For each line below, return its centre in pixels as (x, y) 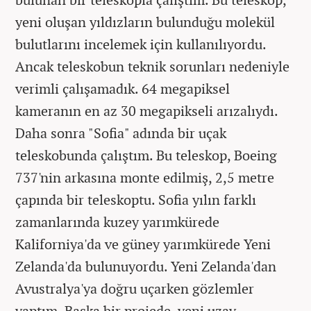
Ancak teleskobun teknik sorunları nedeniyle (152, 66)
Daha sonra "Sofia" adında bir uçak (121, 133)
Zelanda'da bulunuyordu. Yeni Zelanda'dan (146, 266)
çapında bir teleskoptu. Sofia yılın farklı (136, 199)
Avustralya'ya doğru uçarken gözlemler (135, 288)
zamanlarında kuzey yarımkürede (117, 221)
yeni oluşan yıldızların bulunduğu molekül (145, 22)
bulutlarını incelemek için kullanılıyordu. (141, 44)
